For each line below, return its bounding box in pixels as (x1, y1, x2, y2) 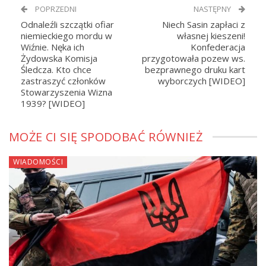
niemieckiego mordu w (21, 30, 112, 42)
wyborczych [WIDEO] (158, 75, 245, 87)
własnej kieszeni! (177, 30, 245, 42)
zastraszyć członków (21, 75, 106, 87)
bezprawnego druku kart (145, 64, 245, 76)
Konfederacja (191, 41, 245, 53)
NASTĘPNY (194, 4, 233, 15)
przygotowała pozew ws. (142, 52, 245, 65)
